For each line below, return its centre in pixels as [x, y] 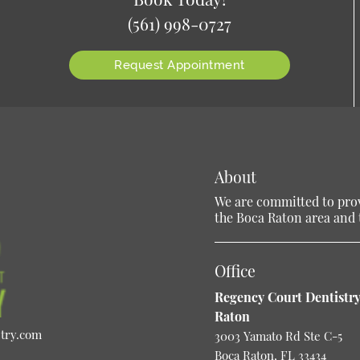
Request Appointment [180, 65]
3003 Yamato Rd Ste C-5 [278, 336]
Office [235, 271]
